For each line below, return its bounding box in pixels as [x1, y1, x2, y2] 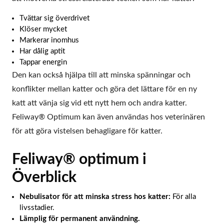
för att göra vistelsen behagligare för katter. [12, 126, 162, 135]
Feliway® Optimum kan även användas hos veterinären [12, 112, 205, 121]
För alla [170, 192, 196, 200]
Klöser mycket [19, 25, 67, 33]
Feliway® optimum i [12, 151, 146, 167]
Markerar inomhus [19, 36, 79, 44]
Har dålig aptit [19, 47, 65, 55]
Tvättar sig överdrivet [19, 14, 89, 22]
